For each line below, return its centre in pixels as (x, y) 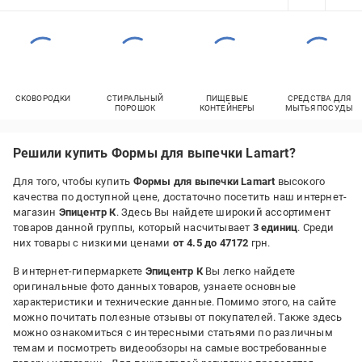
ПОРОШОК (135, 108)
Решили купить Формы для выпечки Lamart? (154, 153)
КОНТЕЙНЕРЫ (227, 108)
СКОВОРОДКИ (43, 98)
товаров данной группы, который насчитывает (133, 227)
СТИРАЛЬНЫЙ (135, 98)
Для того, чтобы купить (73, 181)
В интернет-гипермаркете (79, 271)
